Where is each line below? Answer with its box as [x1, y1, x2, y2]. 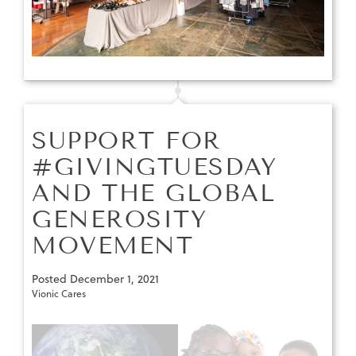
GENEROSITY [32, 205, 207, 234]
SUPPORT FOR [32, 126, 222, 156]
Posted [32, 271, 70, 288]
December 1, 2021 [70, 271, 159, 288]
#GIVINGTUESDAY [32, 153, 277, 182]
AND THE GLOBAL [32, 179, 275, 208]
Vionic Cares [32, 287, 86, 301]
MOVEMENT [32, 231, 193, 261]
